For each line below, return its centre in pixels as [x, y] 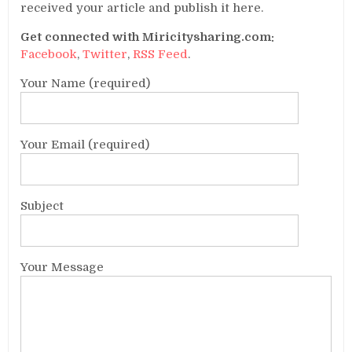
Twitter [105, 54]
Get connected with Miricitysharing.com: [148, 37]
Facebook [49, 54]
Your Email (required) [85, 144]
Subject [42, 205]
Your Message [62, 267]
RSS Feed [161, 54]
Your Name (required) [86, 83]
